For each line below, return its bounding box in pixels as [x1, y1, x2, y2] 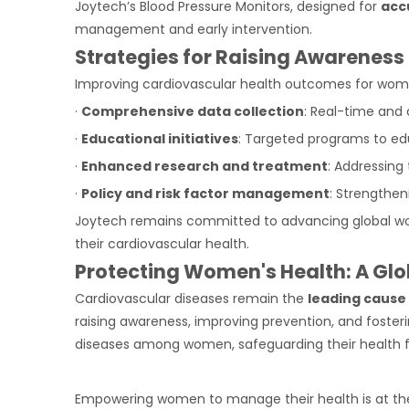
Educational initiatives [81, 130, 238, 148]
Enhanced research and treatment [81, 157, 328, 175]
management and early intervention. [75, 20, 312, 38]
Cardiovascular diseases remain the [75, 289, 308, 308]
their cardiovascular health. [75, 235, 249, 253]
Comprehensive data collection [81, 102, 304, 121]
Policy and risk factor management [81, 184, 330, 203]
